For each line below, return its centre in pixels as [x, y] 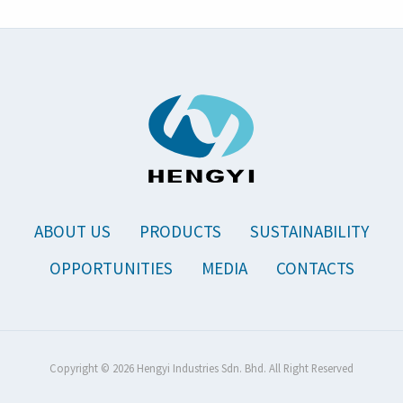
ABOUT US [72, 231]
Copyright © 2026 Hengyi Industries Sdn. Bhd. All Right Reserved [201, 368]
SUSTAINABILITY [309, 231]
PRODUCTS [180, 231]
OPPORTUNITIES [111, 269]
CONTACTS [315, 269]
